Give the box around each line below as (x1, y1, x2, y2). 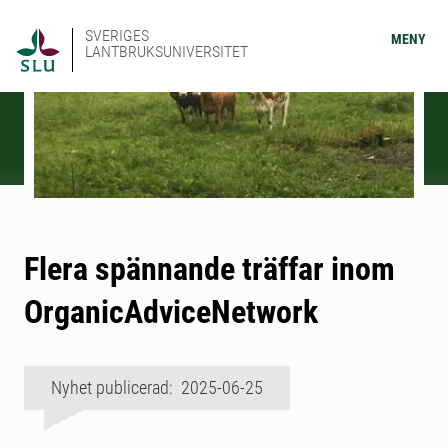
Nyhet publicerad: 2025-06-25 (51, 377, 263, 399)
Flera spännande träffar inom (24, 250, 395, 289)
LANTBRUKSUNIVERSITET (85, 42, 248, 61)
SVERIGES (85, 26, 149, 45)
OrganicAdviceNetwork (24, 293, 318, 332)
